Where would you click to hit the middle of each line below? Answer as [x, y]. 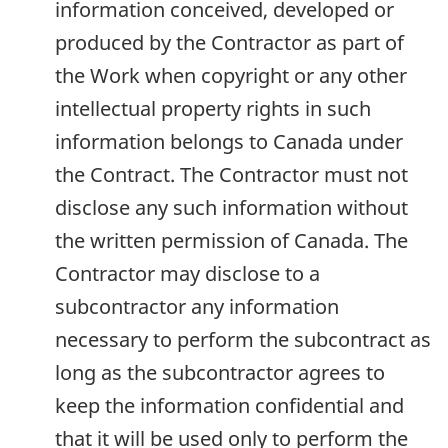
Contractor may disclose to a [187, 274]
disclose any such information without [231, 208]
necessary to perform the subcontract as [243, 340]
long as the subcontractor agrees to [220, 373]
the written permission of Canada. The [231, 241]
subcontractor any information [197, 307]
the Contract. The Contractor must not [231, 175]
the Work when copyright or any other [231, 76]
